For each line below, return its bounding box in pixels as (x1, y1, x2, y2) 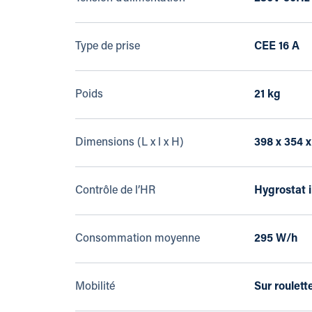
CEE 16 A (253, 41, 299, 52)
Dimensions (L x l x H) (75, 137, 184, 148)
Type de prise (75, 41, 140, 52)
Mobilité (75, 281, 115, 292)
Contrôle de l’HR (75, 185, 155, 196)
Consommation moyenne (75, 233, 200, 244)
